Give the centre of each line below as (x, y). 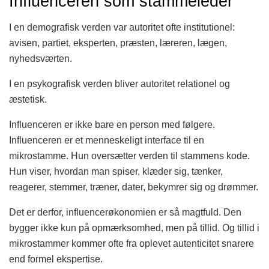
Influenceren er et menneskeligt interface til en (107, 141)
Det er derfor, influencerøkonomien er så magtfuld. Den (125, 213)
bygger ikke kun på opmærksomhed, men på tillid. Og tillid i (134, 228)
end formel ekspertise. (56, 259)
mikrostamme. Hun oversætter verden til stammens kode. (129, 156)
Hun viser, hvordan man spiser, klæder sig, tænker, (116, 172)
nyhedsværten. (41, 59)
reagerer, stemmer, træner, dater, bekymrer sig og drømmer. (134, 187)
